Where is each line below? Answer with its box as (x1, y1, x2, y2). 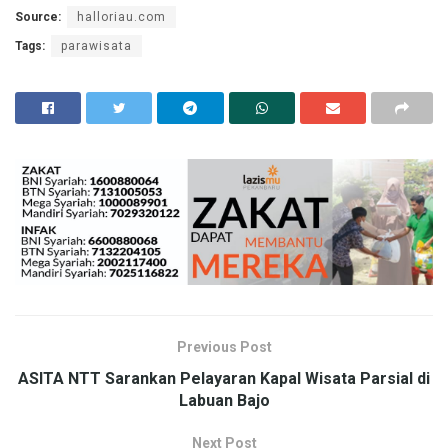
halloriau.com (77, 9, 166, 24)
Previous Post (176, 339, 272, 356)
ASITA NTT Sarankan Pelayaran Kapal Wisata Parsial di (18, 369, 430, 389)
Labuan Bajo (178, 391, 270, 411)
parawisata (61, 38, 132, 53)
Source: (15, 9, 61, 24)
